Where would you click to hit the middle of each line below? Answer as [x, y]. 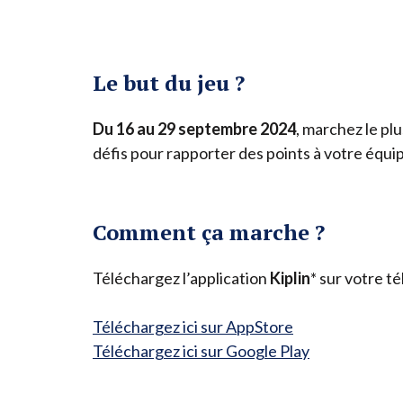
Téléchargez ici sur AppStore [193, 326]
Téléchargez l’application [181, 278]
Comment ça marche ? [211, 232]
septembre [218, 128]
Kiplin [290, 278]
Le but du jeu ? [169, 82]
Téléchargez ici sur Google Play [201, 350]
